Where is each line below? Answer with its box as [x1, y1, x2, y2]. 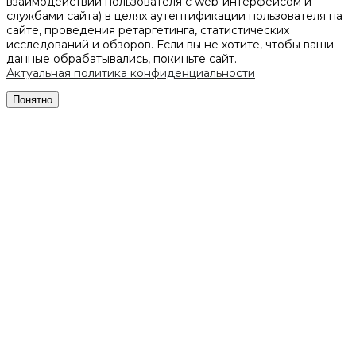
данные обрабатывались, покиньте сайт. [6, 51, 237, 66]
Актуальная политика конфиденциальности [6, 65, 255, 80]
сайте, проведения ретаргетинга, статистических [6, 22, 289, 37]
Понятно [13, 93, 52, 106]
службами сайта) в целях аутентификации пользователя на [6, 8, 342, 23]
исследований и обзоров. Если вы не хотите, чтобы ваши [6, 37, 334, 52]
